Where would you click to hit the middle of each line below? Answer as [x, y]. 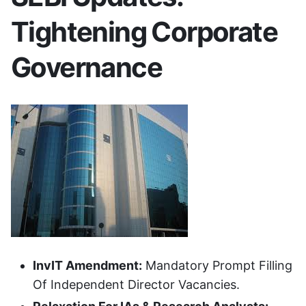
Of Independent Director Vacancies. [136, 285]
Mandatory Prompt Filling [217, 266]
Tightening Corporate [144, 32]
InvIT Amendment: [87, 266]
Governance [86, 68]
